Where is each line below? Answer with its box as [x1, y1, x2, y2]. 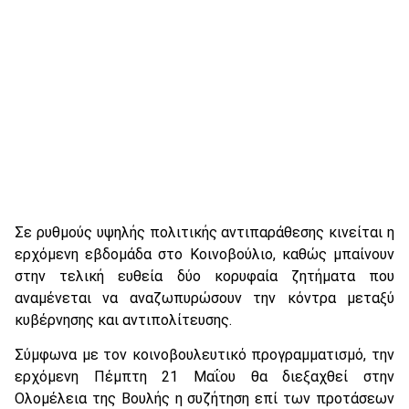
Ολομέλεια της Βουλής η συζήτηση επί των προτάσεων [15, 389, 394, 407]
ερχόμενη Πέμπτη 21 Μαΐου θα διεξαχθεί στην [15, 367, 394, 385]
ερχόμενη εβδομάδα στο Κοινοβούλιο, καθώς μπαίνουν [15, 245, 394, 263]
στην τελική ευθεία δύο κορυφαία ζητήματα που [15, 267, 394, 285]
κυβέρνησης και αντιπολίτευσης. [15, 310, 232, 329]
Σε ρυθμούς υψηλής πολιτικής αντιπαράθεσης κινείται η [15, 223, 394, 241]
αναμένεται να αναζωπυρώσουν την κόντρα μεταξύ [15, 288, 394, 307]
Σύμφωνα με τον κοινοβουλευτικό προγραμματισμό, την [15, 345, 394, 363]
